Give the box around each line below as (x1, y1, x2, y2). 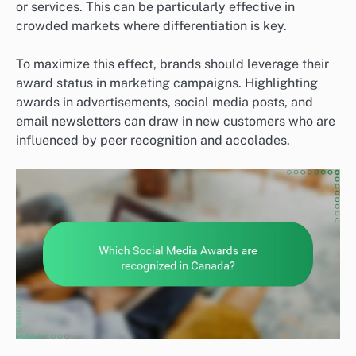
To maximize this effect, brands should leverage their (16, 56, 329, 72)
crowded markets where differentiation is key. (16, 17, 287, 33)
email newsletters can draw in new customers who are (16, 113, 335, 129)
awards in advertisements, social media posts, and (16, 94, 313, 110)
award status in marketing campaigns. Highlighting (16, 75, 318, 91)
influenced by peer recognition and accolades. (16, 132, 290, 148)
